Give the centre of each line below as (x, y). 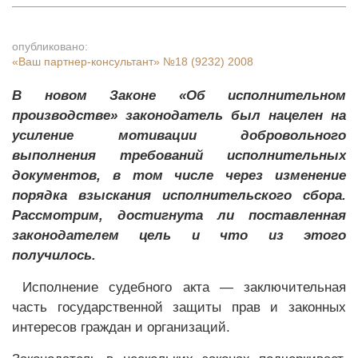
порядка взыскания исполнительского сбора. (179, 195)
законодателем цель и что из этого (179, 235)
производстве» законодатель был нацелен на (179, 115)
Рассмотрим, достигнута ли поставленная (179, 215)
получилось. (54, 255)
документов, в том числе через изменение (179, 175)
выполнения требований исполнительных (179, 155)
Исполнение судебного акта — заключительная (185, 287)
